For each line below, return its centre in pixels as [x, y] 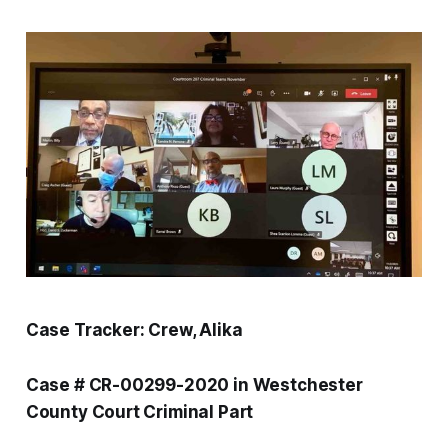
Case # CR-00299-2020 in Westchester [194, 385]
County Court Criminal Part [139, 412]
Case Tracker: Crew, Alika [134, 330]
